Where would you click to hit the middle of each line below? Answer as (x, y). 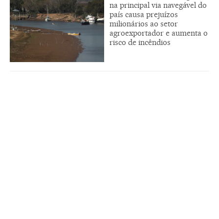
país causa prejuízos (144, 15)
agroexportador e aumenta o (159, 33)
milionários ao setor (144, 24)
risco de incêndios (140, 43)
